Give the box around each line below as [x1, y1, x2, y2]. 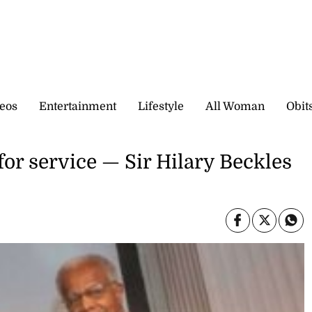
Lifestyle [138, 100, 184, 113]
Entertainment [39, 100, 116, 113]
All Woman [205, 100, 265, 113]
